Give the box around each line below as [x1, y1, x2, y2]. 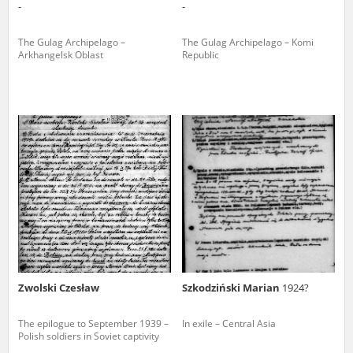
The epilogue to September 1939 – [18, 316, 169, 330]
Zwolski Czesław [18, 280, 99, 295]
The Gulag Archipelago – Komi [182, 35, 314, 49]
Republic [182, 47, 219, 61]
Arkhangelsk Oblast [18, 47, 103, 61]
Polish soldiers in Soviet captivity [18, 329, 159, 343]
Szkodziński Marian [182, 280, 282, 295]
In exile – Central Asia [182, 316, 276, 330]
